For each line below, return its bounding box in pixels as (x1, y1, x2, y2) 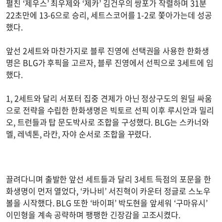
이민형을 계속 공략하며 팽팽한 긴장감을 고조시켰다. (6, 208, 183, 221)
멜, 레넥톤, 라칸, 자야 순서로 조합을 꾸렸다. (6, 128, 154, 140)
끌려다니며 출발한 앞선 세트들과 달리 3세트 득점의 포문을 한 (6, 172, 211, 185)
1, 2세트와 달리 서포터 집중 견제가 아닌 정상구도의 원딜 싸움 (6, 92, 212, 105)
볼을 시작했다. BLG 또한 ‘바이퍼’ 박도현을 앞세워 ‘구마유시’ (6, 196, 208, 209)
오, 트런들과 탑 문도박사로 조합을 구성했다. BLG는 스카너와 (6, 116, 209, 128)
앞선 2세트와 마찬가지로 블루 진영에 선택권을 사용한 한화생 (6, 45, 209, 57)
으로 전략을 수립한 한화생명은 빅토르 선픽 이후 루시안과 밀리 (6, 104, 214, 116)
